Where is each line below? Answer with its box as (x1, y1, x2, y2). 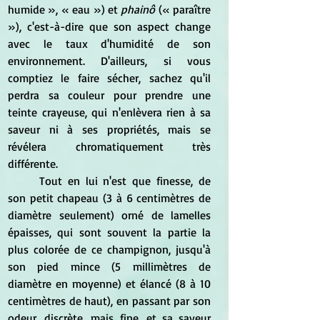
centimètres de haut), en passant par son (8, 293, 211, 308)
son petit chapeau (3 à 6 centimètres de (8, 190, 211, 205)
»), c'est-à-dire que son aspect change (8, 19, 211, 34)
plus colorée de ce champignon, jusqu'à (8, 241, 211, 256)
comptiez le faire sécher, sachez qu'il (8, 70, 211, 85)
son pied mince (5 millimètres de (8, 259, 211, 274)
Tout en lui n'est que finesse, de (8, 173, 39, 188)
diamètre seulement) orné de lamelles (8, 207, 211, 222)
